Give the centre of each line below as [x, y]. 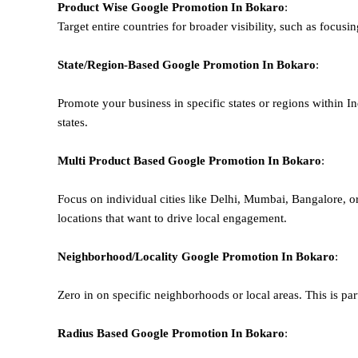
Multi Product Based [113, 160]
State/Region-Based [110, 64]
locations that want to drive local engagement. [172, 218]
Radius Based [94, 333]
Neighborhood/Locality [119, 256]
